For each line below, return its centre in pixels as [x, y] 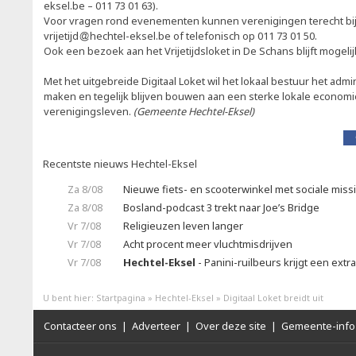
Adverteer [156, 326]
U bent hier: [70, 298]
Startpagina [121, 298]
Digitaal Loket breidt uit [273, 298]
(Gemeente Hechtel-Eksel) [194, 111]
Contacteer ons [80, 326]
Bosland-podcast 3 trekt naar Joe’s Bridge [221, 207]
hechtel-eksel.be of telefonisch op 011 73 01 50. [205, 36]
